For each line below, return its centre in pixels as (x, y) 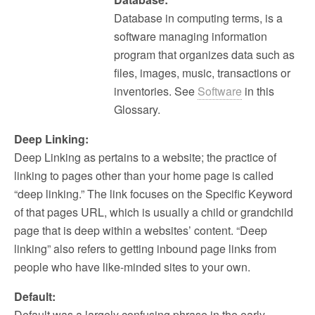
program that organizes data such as (204, 54)
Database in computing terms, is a (198, 18)
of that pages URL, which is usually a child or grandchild (154, 212)
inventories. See (156, 91)
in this (258, 91)
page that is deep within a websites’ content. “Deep (141, 230)
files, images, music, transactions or (202, 73)
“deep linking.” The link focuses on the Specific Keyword (153, 194)
